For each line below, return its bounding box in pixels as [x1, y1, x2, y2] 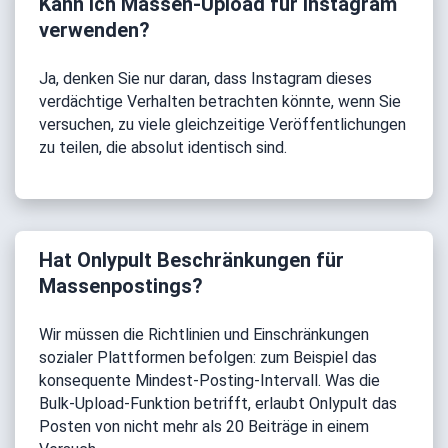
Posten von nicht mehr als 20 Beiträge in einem [39, 417, 369, 436]
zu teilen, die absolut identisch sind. [39, 138, 287, 157]
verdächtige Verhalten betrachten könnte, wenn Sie [39, 92, 401, 111]
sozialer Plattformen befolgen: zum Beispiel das [39, 348, 377, 367]
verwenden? [39, 18, 150, 42]
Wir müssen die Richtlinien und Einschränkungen [39, 325, 369, 344]
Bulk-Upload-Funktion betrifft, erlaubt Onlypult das [39, 394, 397, 413]
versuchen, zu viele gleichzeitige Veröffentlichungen [39, 115, 406, 134]
